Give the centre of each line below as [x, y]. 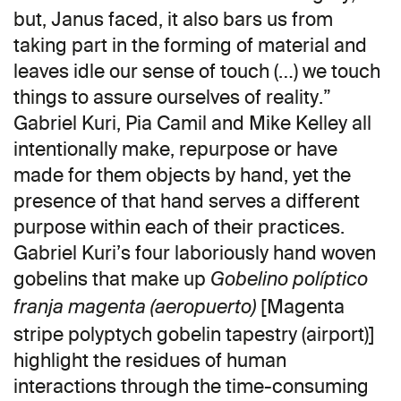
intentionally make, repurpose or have [175, 149]
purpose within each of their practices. [179, 226]
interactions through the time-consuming [191, 386]
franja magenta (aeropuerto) [135, 308]
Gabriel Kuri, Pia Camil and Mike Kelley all [192, 123]
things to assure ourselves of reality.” [172, 97]
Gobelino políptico [289, 280]
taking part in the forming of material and [190, 45]
